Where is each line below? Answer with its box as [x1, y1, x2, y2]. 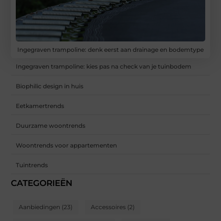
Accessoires [91, 203, 126, 211]
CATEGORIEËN [11, 178, 73, 188]
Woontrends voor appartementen [16, 141, 117, 149]
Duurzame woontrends [16, 121, 86, 129]
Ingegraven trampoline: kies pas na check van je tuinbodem [16, 62, 192, 70]
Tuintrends [16, 161, 48, 169]
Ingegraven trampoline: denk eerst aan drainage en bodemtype [17, 45, 204, 53]
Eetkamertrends [16, 102, 65, 110]
